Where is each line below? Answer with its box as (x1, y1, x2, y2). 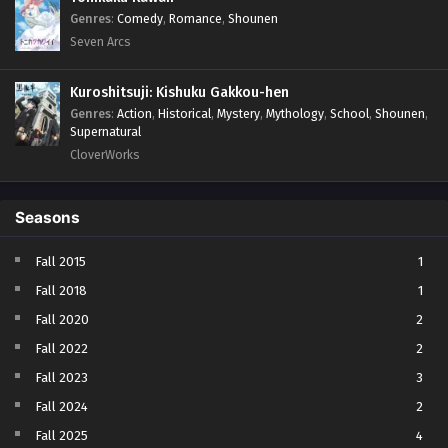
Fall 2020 (35, 311, 89, 327)
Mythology (266, 105, 324, 121)
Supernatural (70, 123, 141, 139)
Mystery (217, 105, 260, 121)
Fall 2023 (35, 369, 88, 385)
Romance (169, 10, 222, 26)
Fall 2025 (35, 427, 88, 443)
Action (117, 105, 152, 121)
